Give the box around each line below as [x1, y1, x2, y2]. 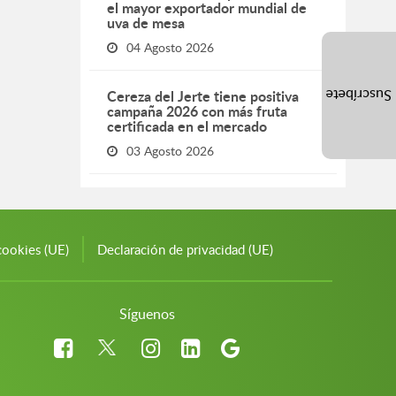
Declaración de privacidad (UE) [97, 240, 273, 258]
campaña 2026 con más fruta [107, 101, 287, 121]
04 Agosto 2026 [126, 39, 214, 56]
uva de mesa [107, 12, 185, 33]
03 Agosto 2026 [126, 142, 214, 159]
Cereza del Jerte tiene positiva [107, 86, 299, 106]
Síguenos [118, 304, 175, 324]
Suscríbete [326, 86, 392, 105]
